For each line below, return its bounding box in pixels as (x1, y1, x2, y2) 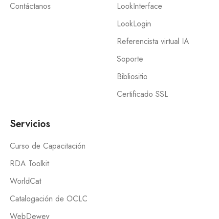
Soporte (117, 53, 143, 65)
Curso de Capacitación (10, 140, 86, 152)
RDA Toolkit (10, 158, 49, 169)
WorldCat (10, 175, 41, 187)
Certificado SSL (117, 88, 168, 100)
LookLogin (117, 18, 151, 29)
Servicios (10, 117, 50, 131)
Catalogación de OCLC (10, 193, 88, 204)
